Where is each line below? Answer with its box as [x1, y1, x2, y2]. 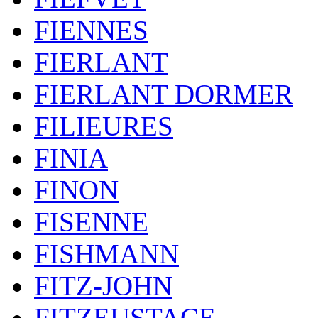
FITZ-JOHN [34, 270, 172, 301]
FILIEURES [34, 111, 173, 141]
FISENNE [34, 207, 148, 237]
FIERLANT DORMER [34, 79, 293, 109]
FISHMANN [34, 238, 179, 269]
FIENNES [34, 15, 148, 45]
